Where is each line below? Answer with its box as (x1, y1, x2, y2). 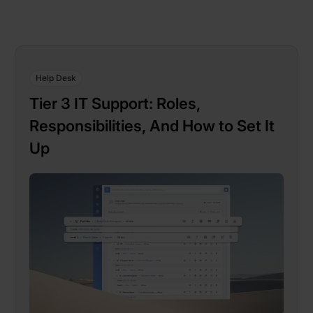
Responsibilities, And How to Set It (29, 117, 275, 135)
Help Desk (36, 73, 76, 83)
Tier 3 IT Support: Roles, (29, 94, 201, 112)
